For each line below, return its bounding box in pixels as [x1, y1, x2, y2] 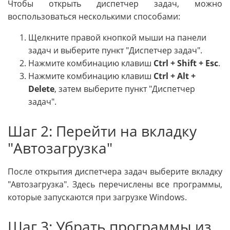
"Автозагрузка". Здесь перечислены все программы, [8, 179, 222, 190]
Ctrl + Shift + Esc [154, 57, 218, 69]
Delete [28, 83, 54, 95]
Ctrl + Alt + [154, 70, 196, 82]
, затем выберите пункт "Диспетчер [54, 83, 195, 95]
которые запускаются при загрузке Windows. [8, 191, 187, 203]
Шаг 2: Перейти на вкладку [8, 121, 197, 141]
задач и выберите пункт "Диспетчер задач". [28, 45, 202, 56]
